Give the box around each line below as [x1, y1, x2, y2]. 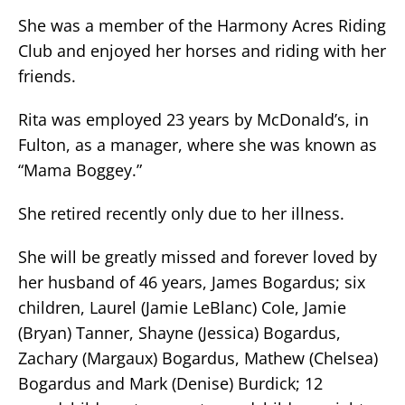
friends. [18, 65, 76, 87]
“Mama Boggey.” [18, 159, 142, 181]
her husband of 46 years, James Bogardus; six [18, 271, 365, 293]
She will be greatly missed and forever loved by [18, 246, 377, 268]
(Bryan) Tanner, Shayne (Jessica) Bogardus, [18, 322, 341, 344]
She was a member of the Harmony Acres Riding [18, 14, 386, 36]
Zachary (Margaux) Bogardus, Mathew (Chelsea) [18, 347, 378, 369]
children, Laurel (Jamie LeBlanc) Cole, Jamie [18, 297, 346, 318]
